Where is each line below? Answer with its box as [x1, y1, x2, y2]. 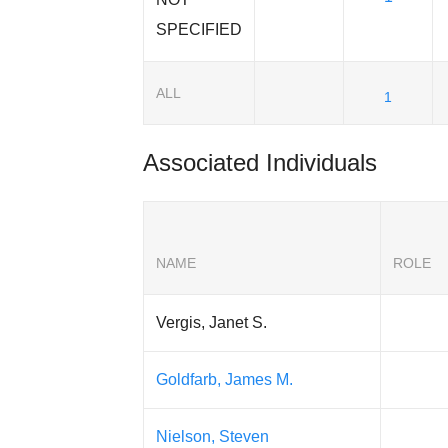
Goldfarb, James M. [156, 371, 294, 389]
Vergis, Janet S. [156, 314, 268, 332]
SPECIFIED [156, 21, 243, 39]
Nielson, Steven [156, 428, 270, 446]
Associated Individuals [143, 149, 378, 177]
